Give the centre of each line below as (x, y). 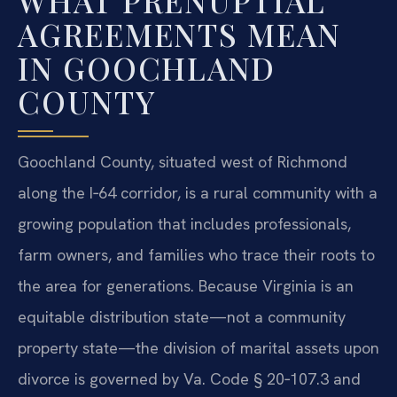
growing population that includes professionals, (184, 224)
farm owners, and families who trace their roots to (196, 255)
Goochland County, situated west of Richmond (183, 162)
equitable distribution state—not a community (182, 317)
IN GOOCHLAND (147, 68)
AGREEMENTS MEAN (179, 35)
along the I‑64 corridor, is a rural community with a (198, 193)
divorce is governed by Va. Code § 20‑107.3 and (189, 379)
